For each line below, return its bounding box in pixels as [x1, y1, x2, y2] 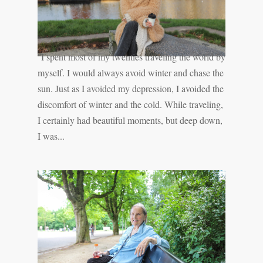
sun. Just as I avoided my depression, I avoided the [37, 82, 224, 95]
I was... [37, 130, 65, 143]
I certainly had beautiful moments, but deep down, [37, 114, 222, 127]
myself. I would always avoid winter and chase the [37, 66, 224, 79]
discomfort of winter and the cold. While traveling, [37, 98, 223, 111]
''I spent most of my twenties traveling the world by [37, 50, 225, 63]
